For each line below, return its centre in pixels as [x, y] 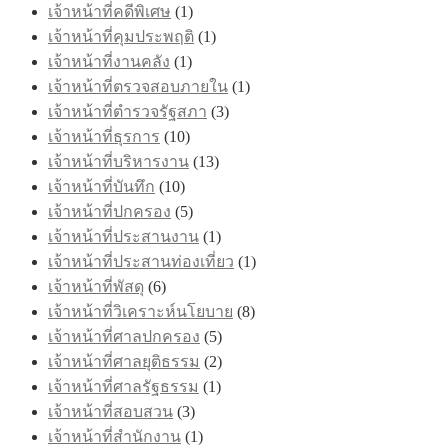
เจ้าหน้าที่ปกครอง [109, 211]
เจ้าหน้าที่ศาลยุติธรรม [124, 361]
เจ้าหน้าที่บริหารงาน [118, 161]
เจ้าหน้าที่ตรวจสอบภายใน [138, 86]
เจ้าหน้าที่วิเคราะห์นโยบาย [140, 311]
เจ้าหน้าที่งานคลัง [109, 61]
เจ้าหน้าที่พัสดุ [96, 286]
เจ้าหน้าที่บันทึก [101, 186]
